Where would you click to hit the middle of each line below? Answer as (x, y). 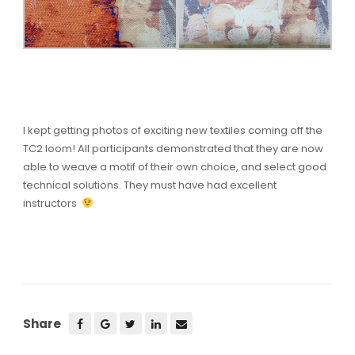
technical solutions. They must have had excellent (149, 185)
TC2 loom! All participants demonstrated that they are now (173, 148)
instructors (52, 203)
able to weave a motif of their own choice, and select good (174, 166)
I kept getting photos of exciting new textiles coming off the (172, 130)
